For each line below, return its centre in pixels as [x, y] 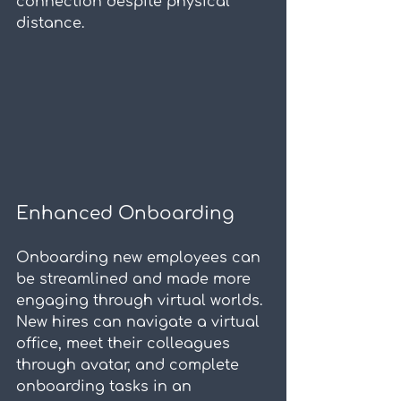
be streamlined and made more [136, 279]
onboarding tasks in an [106, 386]
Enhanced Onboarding [125, 213]
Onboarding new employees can [141, 257]
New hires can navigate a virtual [140, 322]
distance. [50, 24]
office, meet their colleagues [125, 343]
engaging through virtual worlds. [141, 300]
